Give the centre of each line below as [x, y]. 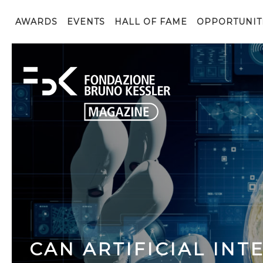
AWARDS [36, 22]
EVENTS [86, 22]
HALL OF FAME [151, 22]
